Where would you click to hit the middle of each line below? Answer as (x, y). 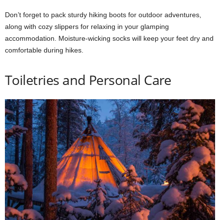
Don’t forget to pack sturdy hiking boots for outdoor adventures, (103, 15)
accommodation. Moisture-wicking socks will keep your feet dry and (109, 39)
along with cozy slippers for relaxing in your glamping (87, 27)
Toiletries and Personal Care (88, 80)
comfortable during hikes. (44, 50)
